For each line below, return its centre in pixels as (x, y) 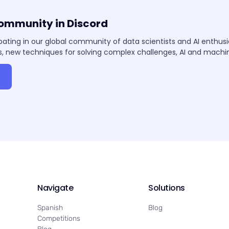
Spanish (50, 208)
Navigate (55, 188)
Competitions (59, 218)
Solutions (167, 188)
